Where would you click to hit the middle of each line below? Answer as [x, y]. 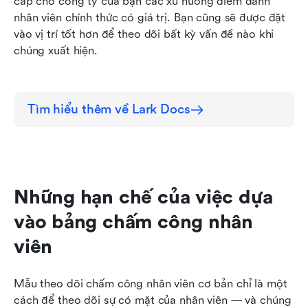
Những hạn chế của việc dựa [143, 198]
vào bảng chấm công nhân [134, 222]
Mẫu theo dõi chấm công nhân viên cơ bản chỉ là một [151, 284]
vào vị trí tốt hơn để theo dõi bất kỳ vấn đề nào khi [144, 34]
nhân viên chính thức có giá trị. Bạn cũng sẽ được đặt [150, 18]
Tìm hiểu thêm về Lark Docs [109, 110]
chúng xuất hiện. [56, 51]
